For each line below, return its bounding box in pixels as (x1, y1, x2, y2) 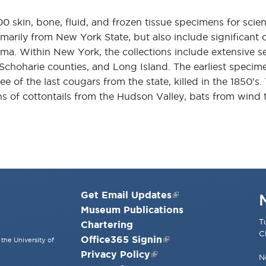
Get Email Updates (81, 189, 172, 201)
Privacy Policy (81, 249, 150, 260)
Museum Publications (81, 204, 183, 216)
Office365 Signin (81, 234, 162, 245)
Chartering (81, 219, 133, 230)
